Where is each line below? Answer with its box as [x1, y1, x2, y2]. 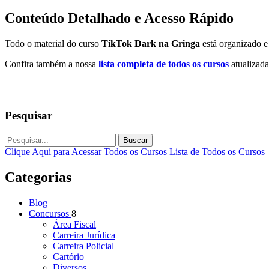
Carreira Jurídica [53, 229, 115, 240]
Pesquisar [5, 109, 52, 122]
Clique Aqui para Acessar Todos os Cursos [5, 146, 169, 157]
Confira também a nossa [5, 59, 98, 70]
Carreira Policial [53, 240, 114, 251]
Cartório [53, 251, 84, 262]
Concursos [29, 208, 71, 219]
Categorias [5, 169, 71, 185]
